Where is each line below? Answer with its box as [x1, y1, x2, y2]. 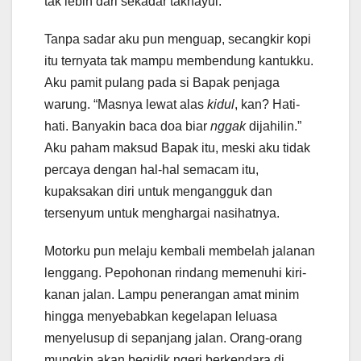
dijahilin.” [246, 119, 301, 134]
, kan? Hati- [234, 98, 300, 112]
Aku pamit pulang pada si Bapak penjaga [44, 76, 280, 90]
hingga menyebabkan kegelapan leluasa [44, 309, 277, 324]
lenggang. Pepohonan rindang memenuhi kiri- [44, 266, 306, 280]
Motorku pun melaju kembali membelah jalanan [44, 244, 315, 259]
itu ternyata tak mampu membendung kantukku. [44, 54, 313, 68]
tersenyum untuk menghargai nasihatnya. [44, 206, 280, 221]
